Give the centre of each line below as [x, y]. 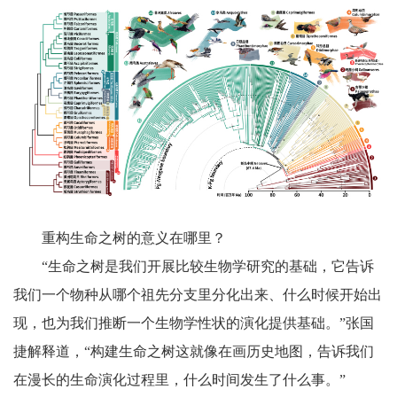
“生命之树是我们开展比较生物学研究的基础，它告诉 [207, 267]
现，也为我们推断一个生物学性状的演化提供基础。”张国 [193, 323]
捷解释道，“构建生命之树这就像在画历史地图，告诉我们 [193, 352]
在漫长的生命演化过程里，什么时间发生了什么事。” [179, 380]
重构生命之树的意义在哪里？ [133, 238]
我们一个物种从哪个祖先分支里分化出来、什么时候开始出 [197, 295]
